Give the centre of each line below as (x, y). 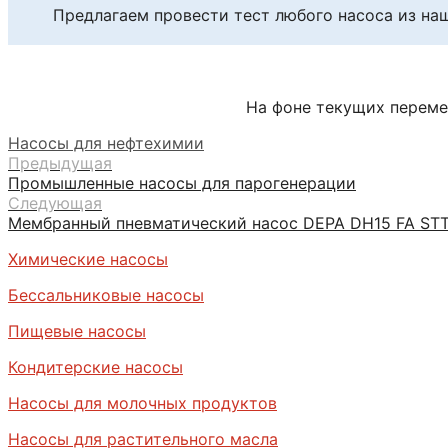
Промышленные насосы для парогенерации (182, 182)
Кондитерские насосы (95, 366)
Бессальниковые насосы (106, 294)
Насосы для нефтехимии (106, 142)
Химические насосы (88, 258)
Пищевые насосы (77, 330)
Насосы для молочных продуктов (142, 402)
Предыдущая (60, 162)
